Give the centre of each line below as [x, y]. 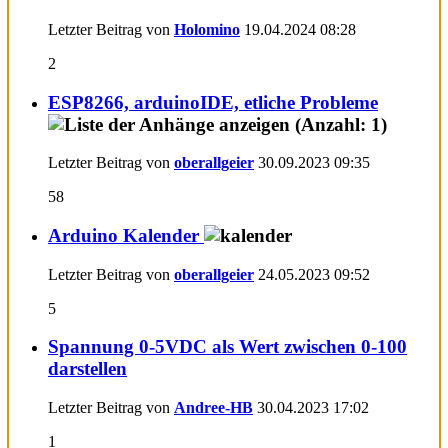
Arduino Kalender [126, 236]
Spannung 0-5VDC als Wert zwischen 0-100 [227, 347]
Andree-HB [213, 408]
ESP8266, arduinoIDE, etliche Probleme [213, 102]
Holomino [207, 29]
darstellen [87, 369]
